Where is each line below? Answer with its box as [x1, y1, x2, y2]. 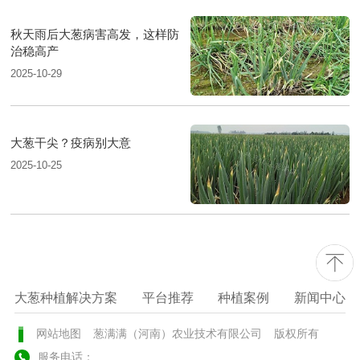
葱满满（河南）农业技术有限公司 [93, 326, 263, 340]
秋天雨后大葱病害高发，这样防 [10, 27, 180, 41]
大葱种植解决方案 [14, 289, 117, 305]
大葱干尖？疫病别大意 [10, 135, 132, 149]
